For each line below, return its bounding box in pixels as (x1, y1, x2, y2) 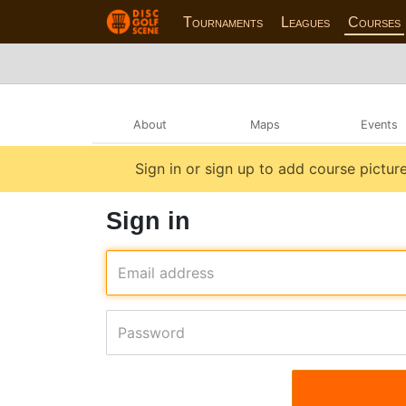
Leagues (281, 14, 331, 30)
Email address (118, 263, 214, 282)
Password (118, 323, 185, 342)
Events (361, 117, 399, 131)
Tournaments (183, 14, 264, 30)
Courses (348, 14, 401, 30)
